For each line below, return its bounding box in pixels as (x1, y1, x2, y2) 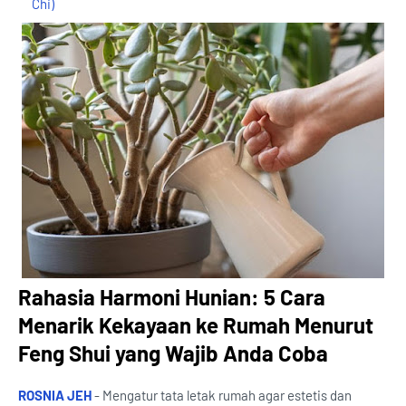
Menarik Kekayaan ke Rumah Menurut (18, 312, 373, 339)
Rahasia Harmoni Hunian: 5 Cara (18, 284, 325, 311)
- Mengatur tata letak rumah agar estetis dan (92, 387, 352, 404)
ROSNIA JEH (18, 387, 92, 404)
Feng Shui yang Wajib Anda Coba (18, 340, 328, 367)
